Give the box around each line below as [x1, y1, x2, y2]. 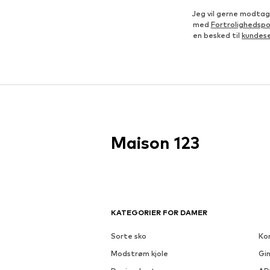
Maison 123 [111, 133, 199, 154]
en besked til [193, 31, 242, 40]
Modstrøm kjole [111, 249, 168, 259]
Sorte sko [111, 231, 146, 241]
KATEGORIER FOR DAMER [111, 208, 207, 218]
